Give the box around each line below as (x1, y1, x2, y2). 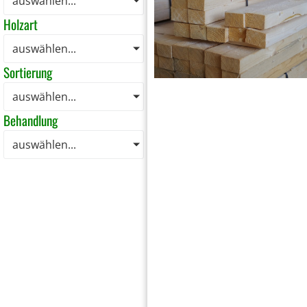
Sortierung (3, 62, 52, 83)
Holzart (3, 14, 38, 35)
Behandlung (3, 110, 58, 131)
